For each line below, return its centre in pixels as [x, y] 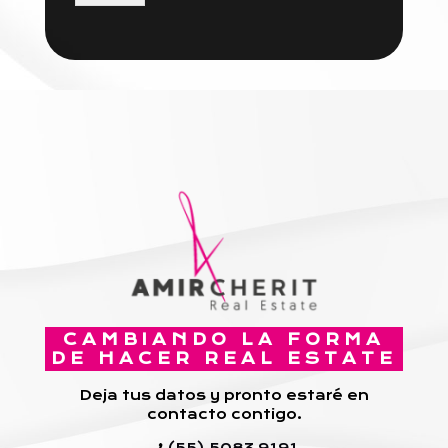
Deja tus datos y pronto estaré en [224, 395]
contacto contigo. [224, 414]
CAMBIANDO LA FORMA [224, 339]
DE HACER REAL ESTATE [224, 358]
